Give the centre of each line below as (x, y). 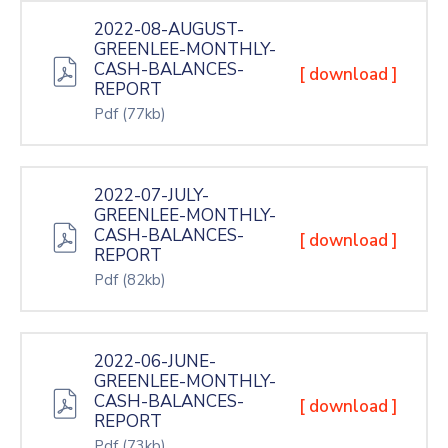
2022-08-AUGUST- (169, 29)
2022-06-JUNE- (155, 361)
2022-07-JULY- (151, 195)
